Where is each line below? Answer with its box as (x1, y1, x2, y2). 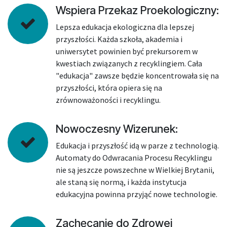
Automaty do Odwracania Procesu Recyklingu (56, 153, 212, 163)
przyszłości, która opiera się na (56, 83, 162, 93)
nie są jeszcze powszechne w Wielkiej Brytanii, (56, 165, 214, 175)
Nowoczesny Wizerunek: (56, 122, 178, 135)
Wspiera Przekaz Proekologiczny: (56, 4, 219, 17)
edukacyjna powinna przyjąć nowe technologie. (56, 189, 217, 199)
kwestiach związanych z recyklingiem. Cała (56, 58, 202, 68)
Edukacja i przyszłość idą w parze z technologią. (56, 140, 219, 150)
